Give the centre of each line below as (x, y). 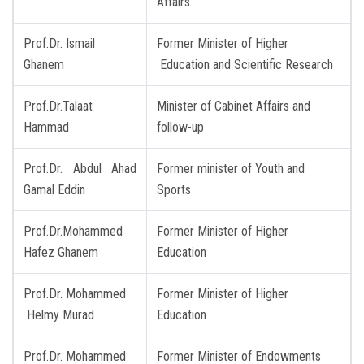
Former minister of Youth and (231, 168)
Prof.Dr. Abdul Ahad (80, 168)
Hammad (46, 127)
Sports (174, 189)
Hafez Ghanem (61, 252)
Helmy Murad (61, 314)
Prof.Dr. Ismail (59, 43)
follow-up (180, 127)
